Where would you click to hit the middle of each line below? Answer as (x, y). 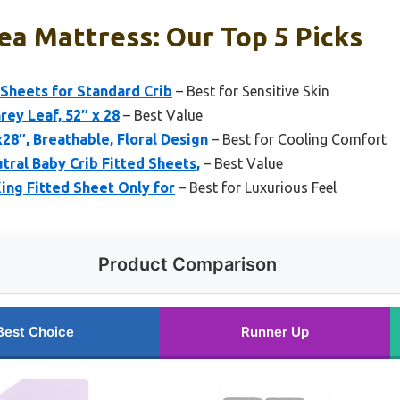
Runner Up (275, 331)
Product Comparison (187, 264)
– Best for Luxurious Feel (256, 187)
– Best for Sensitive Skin (251, 91)
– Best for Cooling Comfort (297, 139)
